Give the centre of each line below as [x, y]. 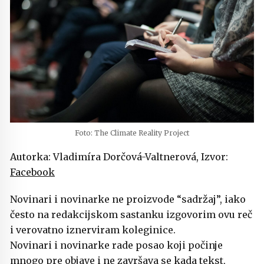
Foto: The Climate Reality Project [132, 133]
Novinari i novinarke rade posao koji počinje [116, 245]
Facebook [32, 172]
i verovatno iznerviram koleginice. [93, 230]
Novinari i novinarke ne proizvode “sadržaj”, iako [128, 199]
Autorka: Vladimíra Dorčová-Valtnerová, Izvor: [119, 157]
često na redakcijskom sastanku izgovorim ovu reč [131, 215]
